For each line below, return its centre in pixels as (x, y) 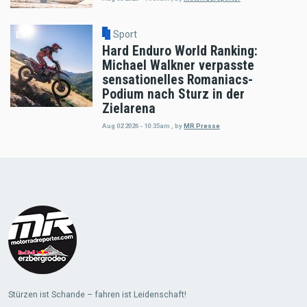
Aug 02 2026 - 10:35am (136, 125)
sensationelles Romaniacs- (177, 80)
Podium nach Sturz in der (173, 95)
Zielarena (129, 109)
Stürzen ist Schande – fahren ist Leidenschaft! (97, 294)
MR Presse (202, 125)
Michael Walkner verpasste (178, 66)
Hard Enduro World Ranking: (180, 51)
